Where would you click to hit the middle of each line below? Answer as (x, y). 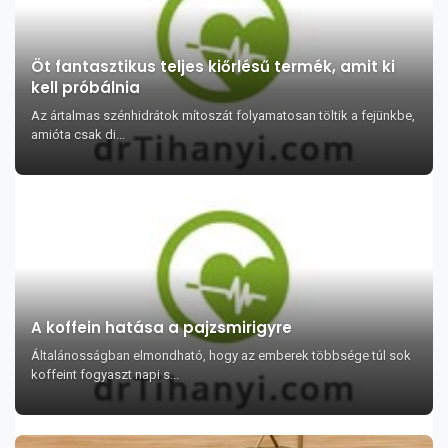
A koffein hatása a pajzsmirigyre (161, 327)
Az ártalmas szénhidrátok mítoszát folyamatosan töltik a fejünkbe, (223, 115)
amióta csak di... (78, 134)
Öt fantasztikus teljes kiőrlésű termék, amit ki (213, 66)
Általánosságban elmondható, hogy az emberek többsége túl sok (221, 355)
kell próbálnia (85, 87)
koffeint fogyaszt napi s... (105, 374)
